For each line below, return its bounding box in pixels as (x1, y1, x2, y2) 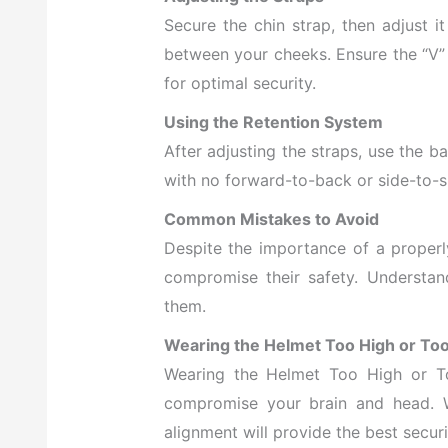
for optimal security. (163, 73, 316, 94)
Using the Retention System (163, 112, 383, 133)
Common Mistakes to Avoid (163, 209, 379, 230)
